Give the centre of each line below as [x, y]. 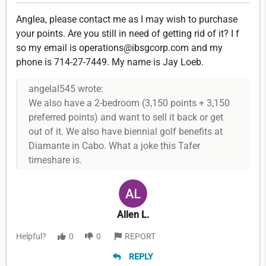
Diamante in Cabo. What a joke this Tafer [115, 145]
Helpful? [31, 237]
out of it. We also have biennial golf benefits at [126, 131]
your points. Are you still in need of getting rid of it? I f [128, 33]
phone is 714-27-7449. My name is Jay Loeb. [110, 62]
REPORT [140, 237]
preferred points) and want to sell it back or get [126, 117]
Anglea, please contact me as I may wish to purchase [127, 19]
